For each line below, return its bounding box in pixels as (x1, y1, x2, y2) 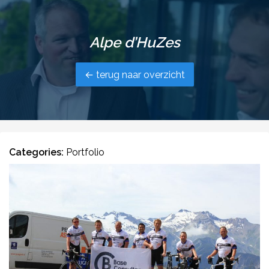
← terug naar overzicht (84, 69, 185, 81)
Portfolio (66, 147, 104, 158)
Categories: (9, 147, 66, 158)
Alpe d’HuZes (89, 33, 180, 51)
